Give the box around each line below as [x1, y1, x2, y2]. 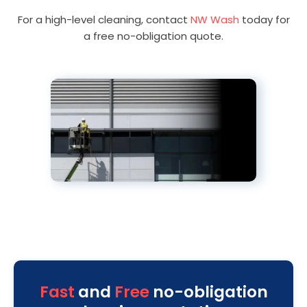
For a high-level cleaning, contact [17, 12, 191, 27]
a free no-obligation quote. [84, 29, 223, 44]
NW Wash [190, 12, 239, 27]
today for [238, 12, 290, 27]
